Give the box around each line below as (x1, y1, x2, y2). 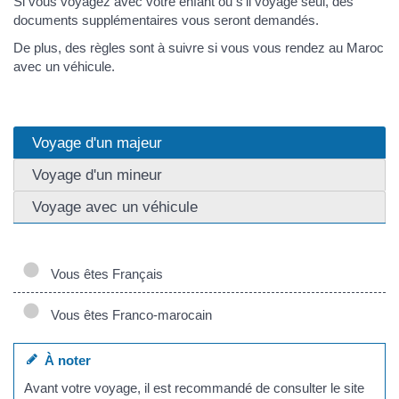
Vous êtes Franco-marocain (44, 306, 212, 322)
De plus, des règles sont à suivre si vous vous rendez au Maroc (13, 40, 384, 56)
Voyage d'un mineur (32, 165, 162, 183)
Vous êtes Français (44, 265, 163, 281)
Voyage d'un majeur (32, 133, 162, 151)
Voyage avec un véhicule (32, 197, 198, 216)
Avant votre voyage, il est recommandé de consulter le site (24, 380, 365, 396)
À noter (37, 352, 92, 368)
